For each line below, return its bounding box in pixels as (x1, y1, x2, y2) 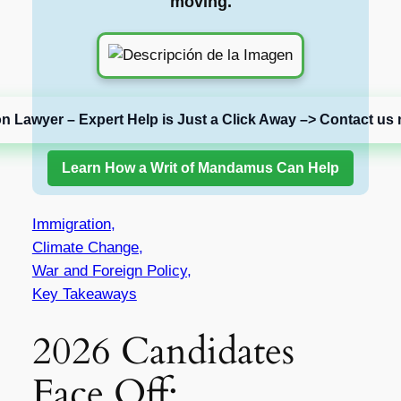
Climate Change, (31, 238, 143, 256)
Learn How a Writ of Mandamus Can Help (62, 159, 339, 175)
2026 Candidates (31, 326, 294, 377)
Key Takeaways (31, 285, 137, 303)
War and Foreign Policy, (31, 261, 192, 279)
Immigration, (31, 215, 115, 233)
